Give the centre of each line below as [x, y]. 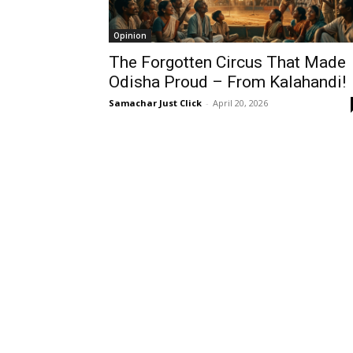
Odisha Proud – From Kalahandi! [227, 82]
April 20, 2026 [240, 103]
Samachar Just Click [155, 103]
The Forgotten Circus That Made [227, 62]
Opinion [130, 35]
